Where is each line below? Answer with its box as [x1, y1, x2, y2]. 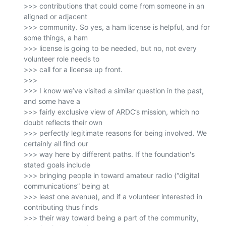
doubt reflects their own [24, 118, 102, 127]
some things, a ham [24, 33, 88, 42]
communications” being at [24, 182, 109, 191]
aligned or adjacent [24, 12, 87, 21]
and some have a [24, 97, 80, 106]
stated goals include [24, 160, 90, 169]
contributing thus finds [24, 203, 98, 212]
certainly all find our [24, 139, 88, 148]
